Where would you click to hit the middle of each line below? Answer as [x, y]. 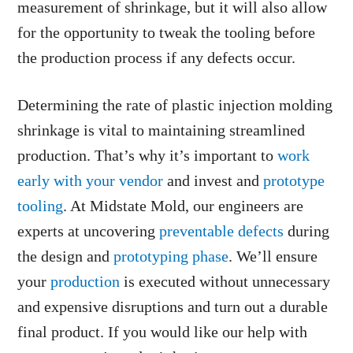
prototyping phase [171, 256]
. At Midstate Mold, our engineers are [184, 206]
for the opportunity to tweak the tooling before [167, 32]
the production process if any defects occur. [157, 58]
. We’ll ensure [273, 256]
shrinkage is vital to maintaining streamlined [162, 130]
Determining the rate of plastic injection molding [175, 105]
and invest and [214, 180]
